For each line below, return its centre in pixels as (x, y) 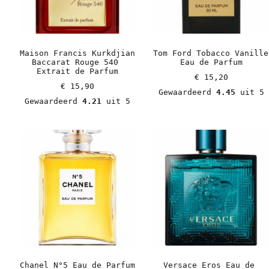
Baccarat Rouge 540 (75, 62)
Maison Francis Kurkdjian (77, 53)
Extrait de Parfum (77, 71)
